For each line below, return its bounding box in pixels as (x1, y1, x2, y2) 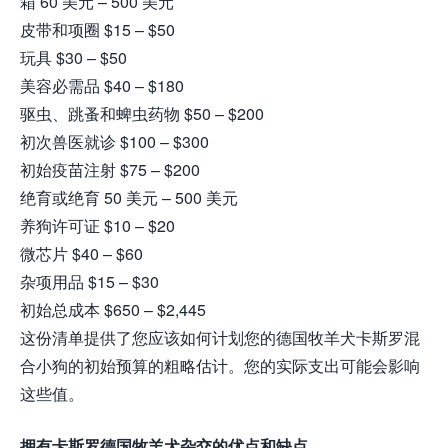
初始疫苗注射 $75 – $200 (20, 157, 200, 181)
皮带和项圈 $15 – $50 (20, 17, 175, 41)
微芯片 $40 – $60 (20, 241, 143, 265)
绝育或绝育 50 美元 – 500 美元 (20, 185, 238, 209)
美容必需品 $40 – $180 (20, 73, 184, 97)
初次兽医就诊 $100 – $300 (20, 129, 209, 153)
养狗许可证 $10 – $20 (20, 213, 175, 237)
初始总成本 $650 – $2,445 (20, 297, 206, 321)
